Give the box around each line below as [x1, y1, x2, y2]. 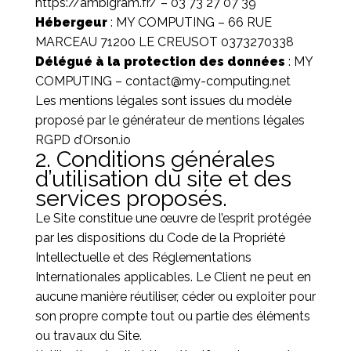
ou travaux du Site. [34, 328, 142, 343]
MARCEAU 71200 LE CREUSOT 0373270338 [34, 34, 294, 49]
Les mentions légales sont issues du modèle [34, 93, 291, 108]
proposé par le [34, 113, 122, 128]
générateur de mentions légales [121, 113, 305, 128]
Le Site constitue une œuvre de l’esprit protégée [34, 211, 311, 226]
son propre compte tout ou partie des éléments [34, 309, 310, 324]
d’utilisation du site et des [34, 165, 291, 192]
